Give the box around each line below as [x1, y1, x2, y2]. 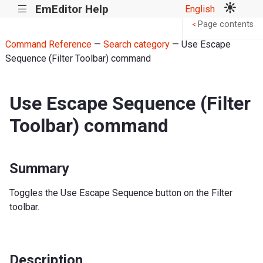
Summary [9, 160, 69, 177]
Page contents [198, 19, 254, 30]
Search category [103, 39, 170, 50]
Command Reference [5, 39, 92, 50]
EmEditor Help [35, 2, 109, 16]
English [185, 3, 215, 15]
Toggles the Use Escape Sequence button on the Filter [9, 187, 232, 198]
